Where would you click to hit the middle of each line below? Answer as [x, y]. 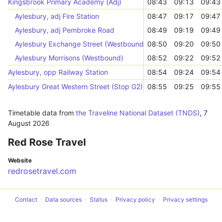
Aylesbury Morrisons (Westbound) [69, 58]
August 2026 [29, 123]
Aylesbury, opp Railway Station [58, 72]
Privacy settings [185, 199]
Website [20, 160]
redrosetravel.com [42, 171]
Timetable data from [42, 113]
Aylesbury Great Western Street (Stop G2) [75, 86]
